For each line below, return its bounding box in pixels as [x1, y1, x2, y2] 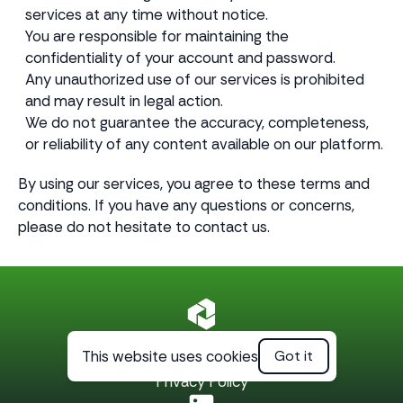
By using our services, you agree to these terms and [18, 174, 370, 193]
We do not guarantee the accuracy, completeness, [25, 112, 369, 132]
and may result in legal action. [25, 91, 223, 111]
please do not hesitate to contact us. [18, 217, 270, 237]
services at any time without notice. [25, 4, 268, 24]
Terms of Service [143, 350, 260, 370]
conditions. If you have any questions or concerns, [18, 195, 354, 215]
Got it [273, 346, 313, 365]
